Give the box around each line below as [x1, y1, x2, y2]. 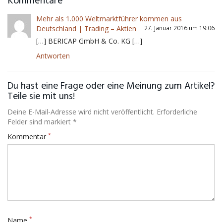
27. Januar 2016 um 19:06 [144, 24, 215, 32]
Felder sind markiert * [7, 117, 77, 126]
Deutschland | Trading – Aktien [36, 24, 136, 33]
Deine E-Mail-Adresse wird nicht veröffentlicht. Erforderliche [7, 107, 197, 116]
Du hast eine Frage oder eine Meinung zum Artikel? [7, 79, 215, 94]
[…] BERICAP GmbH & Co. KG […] [36, 36, 142, 46]
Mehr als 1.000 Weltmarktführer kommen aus [36, 14, 182, 23]
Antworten [36, 51, 70, 60]
